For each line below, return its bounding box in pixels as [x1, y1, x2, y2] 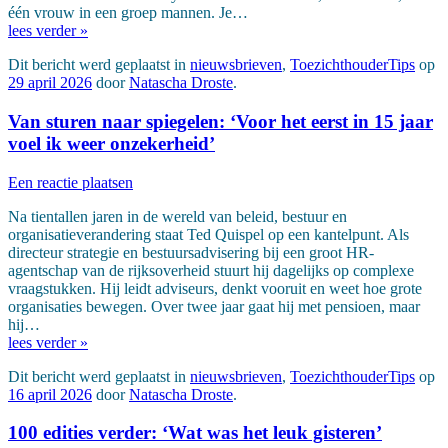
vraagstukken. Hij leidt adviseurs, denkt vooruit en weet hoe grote [8, 279, 422, 297]
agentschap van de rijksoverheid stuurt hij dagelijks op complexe [8, 261, 414, 279]
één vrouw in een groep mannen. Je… [8, 4, 248, 22]
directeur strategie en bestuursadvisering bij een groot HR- [8, 243, 374, 261]
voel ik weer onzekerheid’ [8, 132, 215, 154]
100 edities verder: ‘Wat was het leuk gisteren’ [8, 422, 382, 444]
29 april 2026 [8, 74, 92, 92]
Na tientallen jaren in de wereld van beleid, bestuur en [8, 207, 347, 225]
